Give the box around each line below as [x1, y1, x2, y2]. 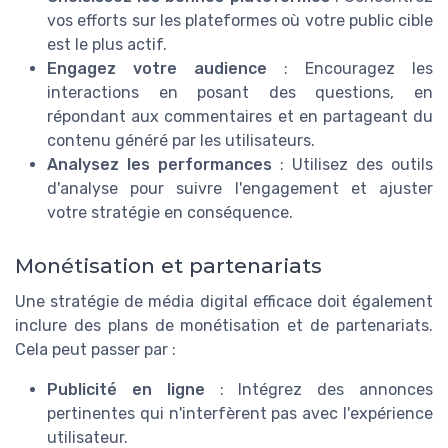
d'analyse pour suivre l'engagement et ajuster [47, 178, 433, 198]
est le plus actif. [47, 34, 167, 54]
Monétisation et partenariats [15, 252, 322, 278]
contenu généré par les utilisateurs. [47, 130, 315, 150]
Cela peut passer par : [15, 339, 176, 359]
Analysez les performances [47, 154, 272, 174]
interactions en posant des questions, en [47, 82, 433, 102]
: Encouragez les [267, 58, 433, 78]
